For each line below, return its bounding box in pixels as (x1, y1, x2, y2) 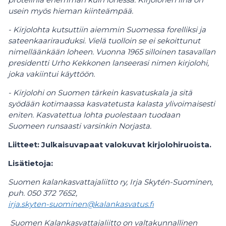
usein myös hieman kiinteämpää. (8, 6, 133, 16)
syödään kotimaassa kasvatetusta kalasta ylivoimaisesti (8, 99, 215, 108)
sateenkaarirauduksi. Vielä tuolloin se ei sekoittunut (8, 36, 200, 45)
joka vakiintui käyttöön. (8, 69, 95, 79)
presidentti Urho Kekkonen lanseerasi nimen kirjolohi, (8, 58, 209, 68)
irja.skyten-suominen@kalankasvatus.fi (8, 199, 154, 209)
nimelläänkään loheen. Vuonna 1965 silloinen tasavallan (8, 47, 215, 56)
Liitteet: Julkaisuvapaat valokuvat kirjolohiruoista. (8, 140, 211, 149)
